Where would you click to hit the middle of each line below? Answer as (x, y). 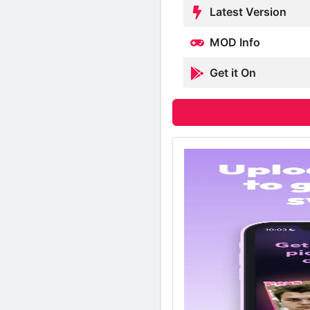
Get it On (231, 72)
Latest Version (247, 11)
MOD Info (234, 42)
